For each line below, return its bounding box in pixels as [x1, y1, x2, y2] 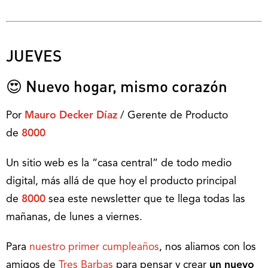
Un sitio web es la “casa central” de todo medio [6, 158, 232, 169]
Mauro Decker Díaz [25, 110, 117, 121]
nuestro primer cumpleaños [29, 242, 159, 252]
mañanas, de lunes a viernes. [6, 212, 142, 223]
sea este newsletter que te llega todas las [45, 194, 245, 205]
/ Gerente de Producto [117, 110, 228, 121]
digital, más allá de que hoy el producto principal [6, 176, 236, 187]
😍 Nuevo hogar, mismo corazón [6, 75, 227, 96]
